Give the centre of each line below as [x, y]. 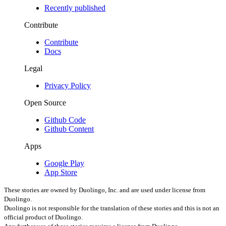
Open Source [45, 102]
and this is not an [196, 208]
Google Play [64, 163]
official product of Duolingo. [43, 217]
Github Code [65, 120]
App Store [61, 172]
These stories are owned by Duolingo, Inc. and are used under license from [105, 190]
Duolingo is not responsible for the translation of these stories [88, 208]
